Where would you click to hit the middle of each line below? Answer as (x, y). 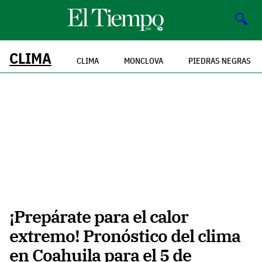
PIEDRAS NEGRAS (220, 61)
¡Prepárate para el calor (99, 217)
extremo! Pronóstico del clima (125, 236)
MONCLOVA (144, 61)
